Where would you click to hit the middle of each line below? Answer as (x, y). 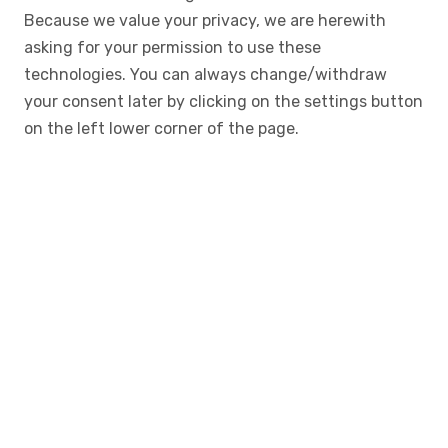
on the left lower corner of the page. (161, 129)
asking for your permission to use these (172, 48)
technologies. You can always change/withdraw (205, 75)
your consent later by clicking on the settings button (223, 102)
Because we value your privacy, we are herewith (205, 21)
